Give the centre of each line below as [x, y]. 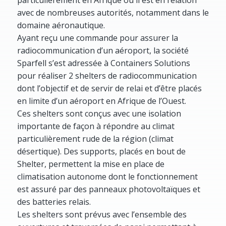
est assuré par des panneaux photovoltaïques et [108, 189]
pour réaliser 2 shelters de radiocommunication [107, 75]
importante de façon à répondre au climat [96, 126]
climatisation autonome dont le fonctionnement [107, 176]
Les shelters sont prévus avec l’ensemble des [102, 214]
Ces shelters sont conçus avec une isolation [99, 113]
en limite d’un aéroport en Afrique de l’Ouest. [101, 101]
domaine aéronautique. [61, 25]
